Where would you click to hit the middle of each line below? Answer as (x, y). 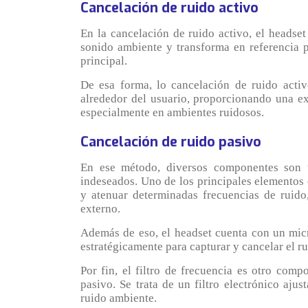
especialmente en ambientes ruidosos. (172, 112)
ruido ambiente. (119, 298)
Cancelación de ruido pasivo (171, 142)
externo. (100, 208)
